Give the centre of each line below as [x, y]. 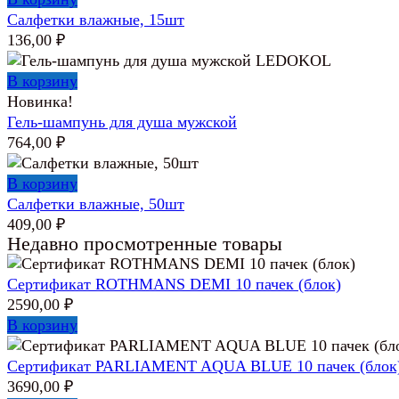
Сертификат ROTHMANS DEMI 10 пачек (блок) [174, 284]
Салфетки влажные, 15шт [96, 19]
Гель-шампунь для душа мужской [122, 122]
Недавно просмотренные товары [145, 244]
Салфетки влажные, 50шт [96, 204]
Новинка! [40, 101]
